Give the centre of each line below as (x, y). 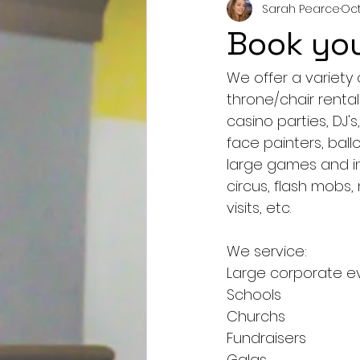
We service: (267, 251)
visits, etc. (259, 208)
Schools (254, 295)
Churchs (256, 316)
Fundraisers (266, 338)
